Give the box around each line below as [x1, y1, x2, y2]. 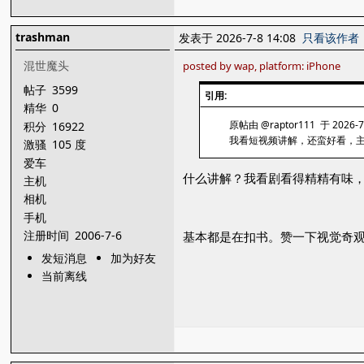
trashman [15, 29, 71, 45]
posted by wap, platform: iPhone [183, 58, 341, 73]
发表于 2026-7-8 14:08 [179, 30, 303, 45]
